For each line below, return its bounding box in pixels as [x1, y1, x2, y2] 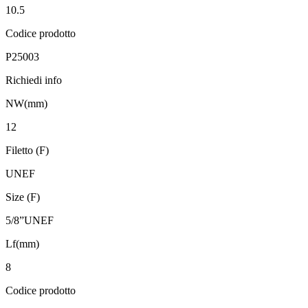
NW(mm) [5, 98, 47, 110]
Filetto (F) [5, 144, 49, 157]
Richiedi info [5, 74, 62, 87]
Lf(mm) [5, 238, 39, 250]
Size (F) [5, 191, 40, 203]
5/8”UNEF [5, 214, 54, 227]
